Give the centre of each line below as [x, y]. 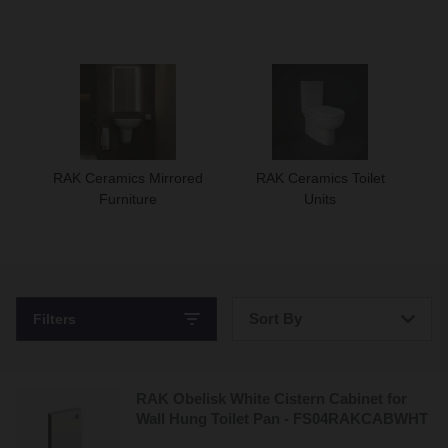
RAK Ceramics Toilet [320, 178]
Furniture [128, 199]
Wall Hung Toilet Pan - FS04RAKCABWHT [282, 418]
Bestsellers [282, 361]
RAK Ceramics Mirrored [128, 178]
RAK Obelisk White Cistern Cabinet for [271, 398]
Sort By [275, 318]
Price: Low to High [305, 405]
